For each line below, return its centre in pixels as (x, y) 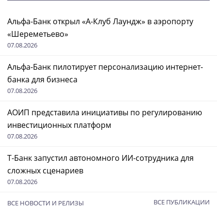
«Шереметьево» (38, 34)
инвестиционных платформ (59, 125)
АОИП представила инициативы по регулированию (105, 112)
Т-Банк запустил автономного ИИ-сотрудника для (101, 158)
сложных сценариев (45, 170)
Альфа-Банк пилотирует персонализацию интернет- (105, 67)
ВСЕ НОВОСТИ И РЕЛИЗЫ (46, 203)
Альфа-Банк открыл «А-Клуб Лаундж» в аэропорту (100, 21)
